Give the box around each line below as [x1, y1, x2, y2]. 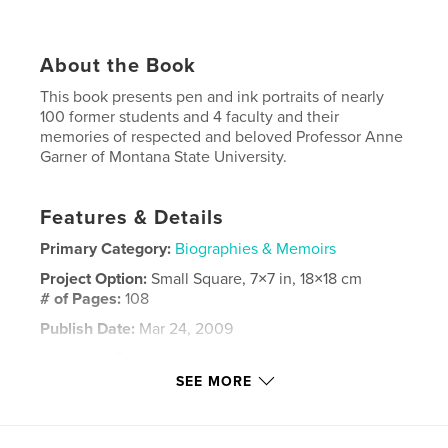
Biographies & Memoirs [175, 239, 337, 260]
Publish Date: [40, 319, 136, 340]
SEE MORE [176, 373, 252, 391]
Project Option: [40, 269, 152, 290]
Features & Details [40, 206, 225, 231]
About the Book [40, 54, 197, 79]
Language [40, 349, 112, 370]
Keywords [40, 379, 112, 400]
